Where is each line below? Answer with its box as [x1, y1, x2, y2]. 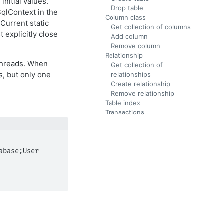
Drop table [111, 4, 143, 12]
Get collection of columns [111, 23, 191, 31]
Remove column [111, 42, 160, 50]
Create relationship [111, 80, 170, 88]
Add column [111, 32, 148, 40]
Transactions [105, 108, 144, 116]
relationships [111, 70, 151, 78]
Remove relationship [111, 89, 174, 97]
